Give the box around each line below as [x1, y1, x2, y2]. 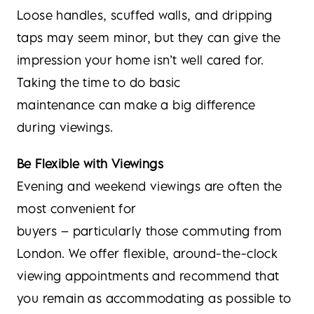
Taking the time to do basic [17, 75, 181, 90]
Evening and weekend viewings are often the [17, 179, 282, 193]
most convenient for [17, 201, 137, 216]
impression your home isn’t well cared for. [17, 53, 264, 67]
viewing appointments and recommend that [17, 268, 280, 283]
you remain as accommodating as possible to [17, 291, 292, 306]
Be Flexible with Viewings [17, 156, 163, 171]
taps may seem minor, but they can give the [17, 30, 281, 45]
